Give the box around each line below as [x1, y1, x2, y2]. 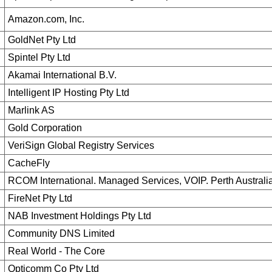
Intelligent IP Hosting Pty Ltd [7, 87, 129, 98]
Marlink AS [7, 105, 55, 115]
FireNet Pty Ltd [7, 193, 72, 203]
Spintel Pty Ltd [7, 52, 70, 63]
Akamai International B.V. [7, 70, 117, 80]
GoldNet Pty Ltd [7, 35, 76, 45]
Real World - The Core [7, 246, 105, 256]
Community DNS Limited [7, 228, 115, 239]
